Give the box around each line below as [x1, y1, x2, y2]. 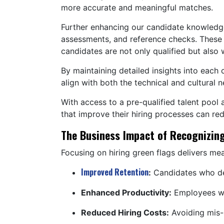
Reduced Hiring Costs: [81, 207, 169, 217]
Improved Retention [81, 165, 148, 178]
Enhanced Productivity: [81, 187, 171, 197]
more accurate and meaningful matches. [61, 2, 215, 12]
